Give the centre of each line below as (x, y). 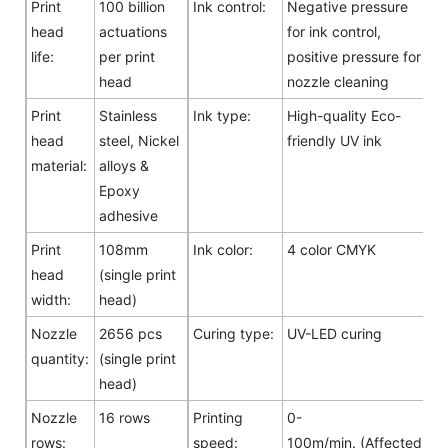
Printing (218, 417)
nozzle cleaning (338, 81)
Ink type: (222, 115)
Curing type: (233, 333)
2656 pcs (130, 333)
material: (59, 165)
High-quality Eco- (344, 115)
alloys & (124, 165)
